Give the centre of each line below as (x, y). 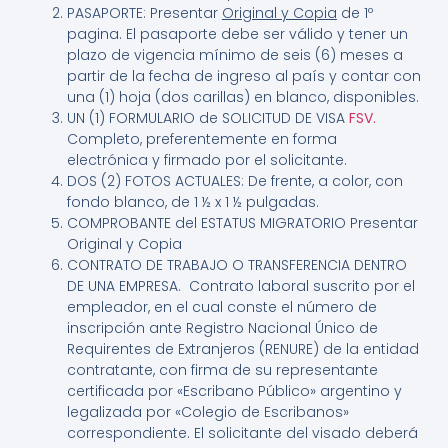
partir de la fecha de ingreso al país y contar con (243, 75)
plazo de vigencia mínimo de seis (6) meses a (234, 54)
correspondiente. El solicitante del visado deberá (242, 432)
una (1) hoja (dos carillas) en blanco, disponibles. (242, 96)
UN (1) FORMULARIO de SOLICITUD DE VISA (205, 117)
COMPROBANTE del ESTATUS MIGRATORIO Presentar (242, 222)
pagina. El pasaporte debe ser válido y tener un (237, 33)
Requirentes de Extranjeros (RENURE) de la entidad (242, 348)
